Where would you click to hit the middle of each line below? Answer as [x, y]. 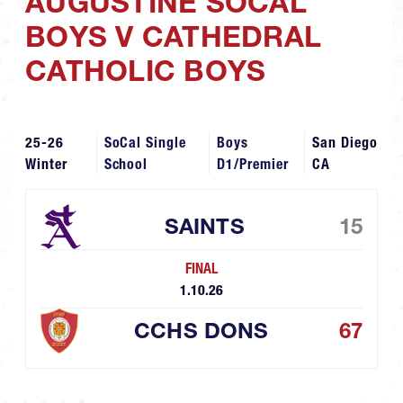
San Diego [345, 143]
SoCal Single [145, 143]
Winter [46, 164]
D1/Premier [253, 164]
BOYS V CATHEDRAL [174, 37]
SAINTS [204, 227]
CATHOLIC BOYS [146, 71]
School [126, 164]
